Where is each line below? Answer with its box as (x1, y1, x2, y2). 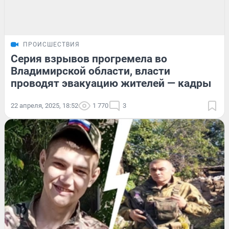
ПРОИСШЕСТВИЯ (23, 40, 80, 48)
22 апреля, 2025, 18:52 (11, 101, 78, 109)
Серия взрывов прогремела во (11, 52, 167, 65)
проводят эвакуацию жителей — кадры (11, 77, 211, 89)
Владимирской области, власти (11, 64, 170, 77)
